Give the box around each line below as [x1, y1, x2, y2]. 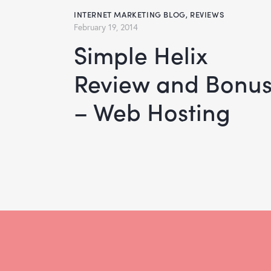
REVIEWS [190, 8, 224, 21]
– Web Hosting [74, 94, 230, 129]
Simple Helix [74, 38, 87, 72]
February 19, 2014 [74, 21, 138, 33]
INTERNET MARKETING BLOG [74, 8, 186, 21]
